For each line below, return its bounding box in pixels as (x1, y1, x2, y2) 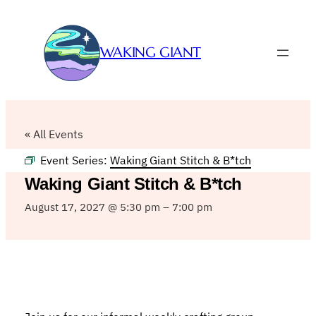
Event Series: (39, 152, 110, 167)
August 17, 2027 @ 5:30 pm (24, 200, 160, 214)
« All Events (24, 126, 83, 141)
